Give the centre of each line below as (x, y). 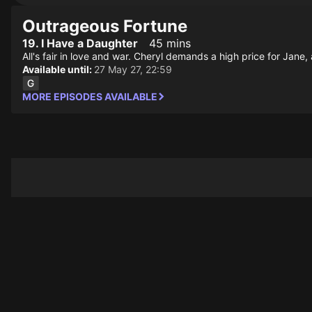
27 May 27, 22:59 (133, 69)
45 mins (170, 43)
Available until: (58, 69)
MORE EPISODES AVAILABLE (90, 96)
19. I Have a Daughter (80, 43)
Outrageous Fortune (105, 26)
